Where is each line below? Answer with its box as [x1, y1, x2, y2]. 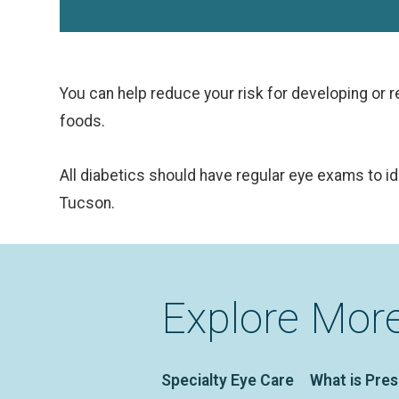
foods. [60, 112, 106, 130]
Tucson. [60, 194, 119, 212]
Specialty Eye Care [161, 371, 295, 390]
